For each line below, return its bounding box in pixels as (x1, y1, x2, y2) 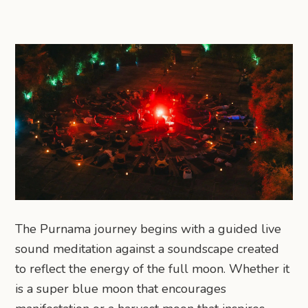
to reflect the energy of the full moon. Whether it (15, 260, 290, 277)
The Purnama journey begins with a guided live (15, 220, 282, 237)
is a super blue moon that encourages (15, 280, 227, 297)
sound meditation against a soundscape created (15, 240, 280, 257)
